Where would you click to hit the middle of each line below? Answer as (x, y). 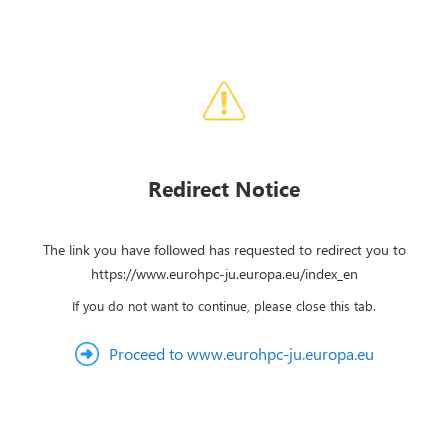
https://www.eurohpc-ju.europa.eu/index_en (224, 273)
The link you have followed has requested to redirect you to (224, 249)
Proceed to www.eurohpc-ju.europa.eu (241, 353)
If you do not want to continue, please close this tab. (224, 305)
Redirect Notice (224, 188)
